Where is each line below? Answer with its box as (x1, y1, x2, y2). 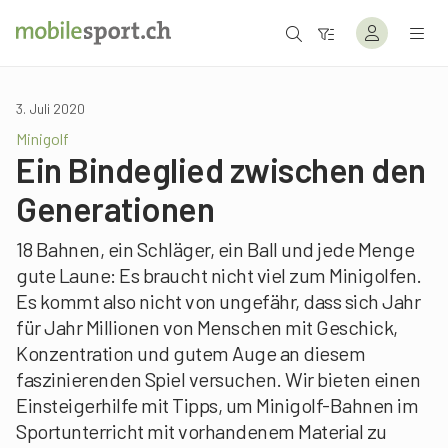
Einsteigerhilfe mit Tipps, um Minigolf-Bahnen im (16, 393, 418, 417)
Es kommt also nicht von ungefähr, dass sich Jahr (16, 289, 420, 313)
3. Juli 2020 (16, 100, 85, 117)
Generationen (16, 188, 214, 229)
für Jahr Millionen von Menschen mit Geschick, (16, 315, 398, 339)
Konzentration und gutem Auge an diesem (16, 341, 365, 365)
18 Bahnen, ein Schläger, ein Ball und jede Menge (16, 237, 414, 261)
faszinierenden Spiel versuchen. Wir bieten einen (16, 367, 420, 391)
